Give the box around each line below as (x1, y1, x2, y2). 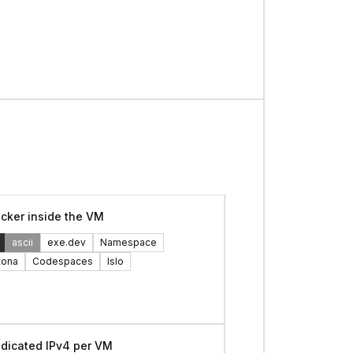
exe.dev (46, 236, 86, 249)
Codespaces (32, 255, 93, 268)
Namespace (99, 236, 157, 249)
